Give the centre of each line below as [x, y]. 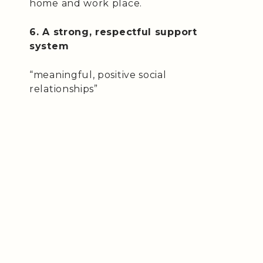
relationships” [64, 89]
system [49, 46]
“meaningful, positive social [98, 75]
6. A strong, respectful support [113, 32]
